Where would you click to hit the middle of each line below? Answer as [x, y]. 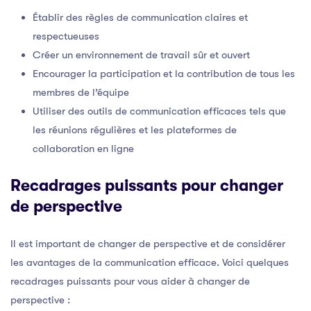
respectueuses [66, 36]
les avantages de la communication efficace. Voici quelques [150, 262]
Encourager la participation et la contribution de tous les [164, 73]
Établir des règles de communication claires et [140, 17]
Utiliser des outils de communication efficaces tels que [159, 111]
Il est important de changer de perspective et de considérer [148, 243]
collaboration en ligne [83, 148]
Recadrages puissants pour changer [147, 186]
